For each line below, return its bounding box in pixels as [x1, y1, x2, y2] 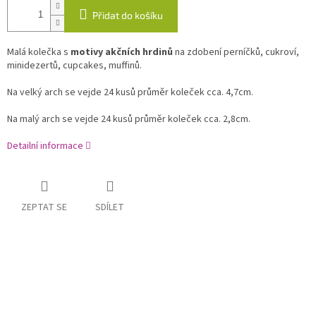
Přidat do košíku [92, 9, 163, 22]
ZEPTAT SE [21, 200, 67, 215]
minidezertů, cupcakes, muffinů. [7, 59, 144, 73]
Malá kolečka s [7, 45, 71, 60]
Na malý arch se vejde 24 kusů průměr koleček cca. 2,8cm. [7, 112, 250, 127]
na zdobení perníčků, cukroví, [175, 45, 299, 60]
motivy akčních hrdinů [71, 45, 175, 60]
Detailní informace [7, 139, 83, 154]
